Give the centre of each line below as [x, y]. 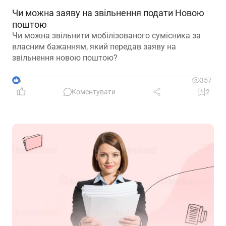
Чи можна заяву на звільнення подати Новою [108, 13]
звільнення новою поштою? [65, 58]
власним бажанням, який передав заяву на [94, 47]
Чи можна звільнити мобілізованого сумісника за [106, 36]
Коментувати [94, 92]
